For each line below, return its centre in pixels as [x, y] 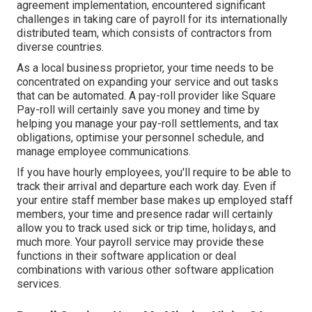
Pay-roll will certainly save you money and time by [138, 109]
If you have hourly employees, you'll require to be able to [154, 172]
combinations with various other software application [145, 270]
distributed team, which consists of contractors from [144, 33]
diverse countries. [60, 47]
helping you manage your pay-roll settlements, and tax [148, 123]
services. [39, 283]
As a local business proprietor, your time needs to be [145, 68]
